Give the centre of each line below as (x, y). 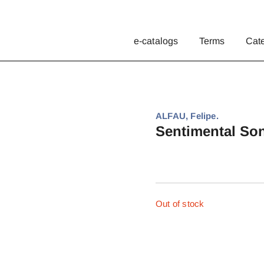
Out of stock (180, 204)
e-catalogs (156, 41)
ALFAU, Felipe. (187, 115)
